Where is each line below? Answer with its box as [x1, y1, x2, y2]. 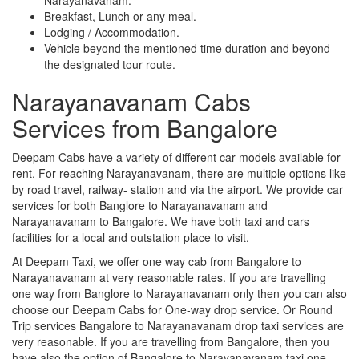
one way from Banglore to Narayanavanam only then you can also [12, 284, 347, 301]
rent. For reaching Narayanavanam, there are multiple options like [12, 164, 346, 181]
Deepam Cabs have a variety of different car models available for [12, 148, 341, 165]
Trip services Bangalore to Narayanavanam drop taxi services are [12, 317, 344, 333]
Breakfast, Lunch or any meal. [44, 7, 196, 24]
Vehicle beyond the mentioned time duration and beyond [44, 39, 330, 56]
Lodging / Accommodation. [44, 23, 179, 40]
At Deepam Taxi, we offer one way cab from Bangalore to [12, 252, 301, 269]
